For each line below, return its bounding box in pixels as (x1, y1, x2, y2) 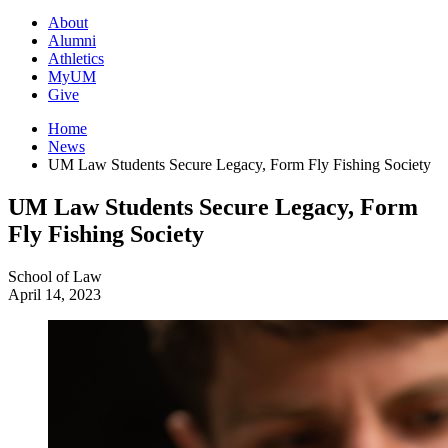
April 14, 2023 (8, 286, 101, 304)
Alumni (48, 32, 96, 50)
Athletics (48, 50, 104, 68)
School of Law (8, 268, 102, 286)
